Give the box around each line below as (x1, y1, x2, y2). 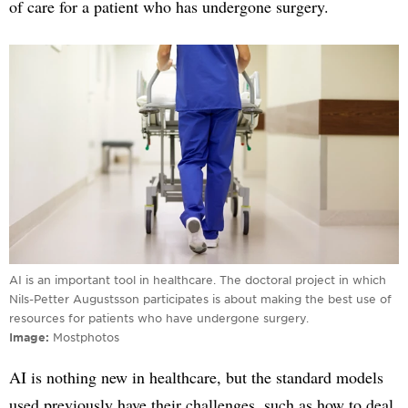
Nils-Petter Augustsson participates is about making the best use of (9, 291, 392, 306)
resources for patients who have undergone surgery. (9, 310, 309, 325)
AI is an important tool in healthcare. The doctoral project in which (9, 271, 386, 287)
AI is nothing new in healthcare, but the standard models (9, 365, 383, 388)
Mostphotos (53, 329, 119, 344)
